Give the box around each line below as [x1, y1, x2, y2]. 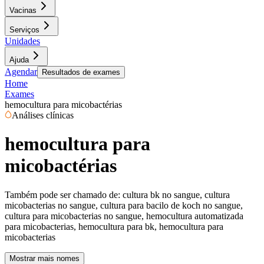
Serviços [9, 25, 39, 34]
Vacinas [9, 6, 37, 15]
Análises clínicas [12, 110, 74, 120]
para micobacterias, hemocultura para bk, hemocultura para [5, 221, 223, 232]
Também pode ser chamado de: [5, 189, 120, 200]
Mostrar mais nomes [9, 253, 80, 263]
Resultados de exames [42, 68, 120, 77]
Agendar [5, 67, 37, 77]
